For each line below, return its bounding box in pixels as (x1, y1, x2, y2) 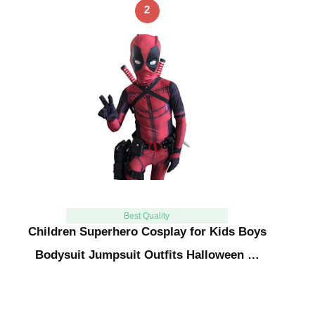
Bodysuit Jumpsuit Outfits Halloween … (34, 247, 259, 262)
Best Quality (124, 210, 170, 221)
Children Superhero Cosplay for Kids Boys (27, 224, 266, 238)
